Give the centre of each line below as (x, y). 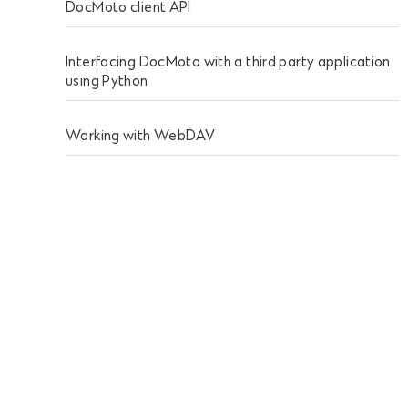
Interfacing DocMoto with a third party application (228, 63)
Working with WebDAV (141, 137)
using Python (107, 82)
